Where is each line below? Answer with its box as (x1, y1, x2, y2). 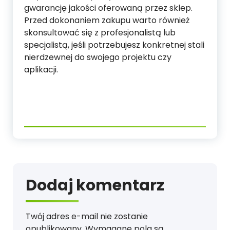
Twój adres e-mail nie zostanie (26, 210, 148, 223)
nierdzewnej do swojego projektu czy (24, 51, 171, 64)
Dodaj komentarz (26, 175, 164, 197)
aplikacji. (24, 64, 58, 76)
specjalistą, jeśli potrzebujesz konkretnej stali (24, 39, 204, 51)
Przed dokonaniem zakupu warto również (24, 14, 189, 27)
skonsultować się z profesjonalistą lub (24, 27, 176, 39)
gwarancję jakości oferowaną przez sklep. (24, 2, 193, 14)
